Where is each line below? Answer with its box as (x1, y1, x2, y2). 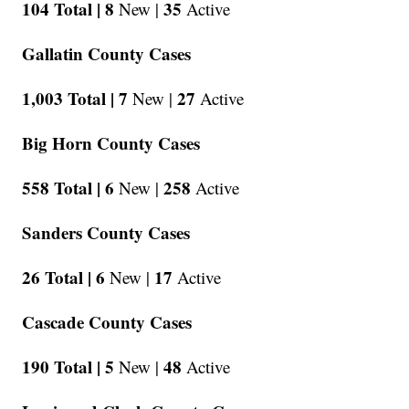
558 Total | (22, 175, 101, 201)
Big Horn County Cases (22, 131, 201, 156)
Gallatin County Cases (22, 41, 192, 67)
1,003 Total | (22, 86, 115, 111)
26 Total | (22, 265, 92, 290)
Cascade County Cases (22, 309, 193, 335)
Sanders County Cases (22, 220, 191, 246)
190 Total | (22, 354, 101, 380)
